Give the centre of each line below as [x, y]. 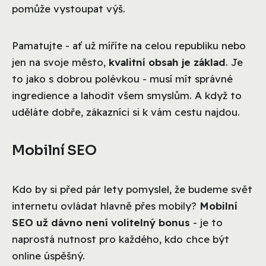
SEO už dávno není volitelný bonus [101, 222]
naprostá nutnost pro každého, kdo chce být [121, 239]
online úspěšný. [48, 255]
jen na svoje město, [60, 62]
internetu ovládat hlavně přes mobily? [106, 205]
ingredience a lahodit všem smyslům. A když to [127, 95]
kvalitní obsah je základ [167, 62]
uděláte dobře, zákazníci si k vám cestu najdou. [126, 112]
